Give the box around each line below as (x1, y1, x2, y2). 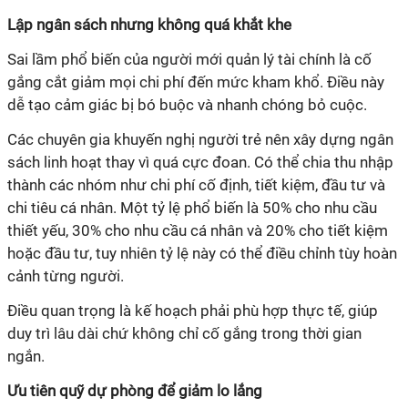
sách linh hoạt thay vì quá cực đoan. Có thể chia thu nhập (7, 152, 393, 171)
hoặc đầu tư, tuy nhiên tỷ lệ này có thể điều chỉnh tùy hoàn (7, 243, 397, 262)
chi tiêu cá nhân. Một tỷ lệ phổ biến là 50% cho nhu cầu (7, 198, 377, 217)
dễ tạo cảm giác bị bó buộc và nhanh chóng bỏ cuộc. (7, 95, 367, 114)
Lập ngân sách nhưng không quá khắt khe (7, 15, 291, 34)
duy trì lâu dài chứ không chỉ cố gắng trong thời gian (7, 323, 362, 342)
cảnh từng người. (7, 266, 124, 285)
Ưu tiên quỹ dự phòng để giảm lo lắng (7, 381, 262, 400)
